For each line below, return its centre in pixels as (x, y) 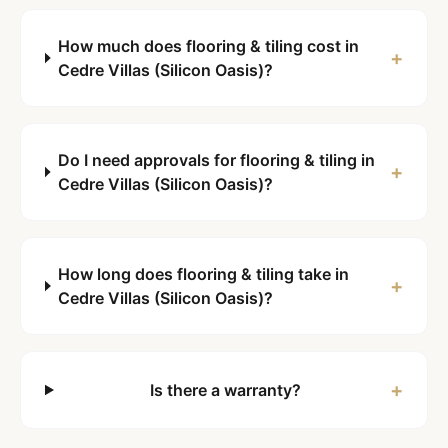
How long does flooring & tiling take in (204, 274)
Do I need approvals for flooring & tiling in (216, 160)
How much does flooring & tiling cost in (209, 46)
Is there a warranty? (226, 390)
